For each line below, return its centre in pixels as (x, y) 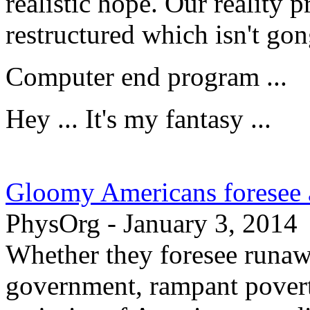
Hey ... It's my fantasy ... (138, 119)
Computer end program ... (146, 76)
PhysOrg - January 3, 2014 (152, 223)
